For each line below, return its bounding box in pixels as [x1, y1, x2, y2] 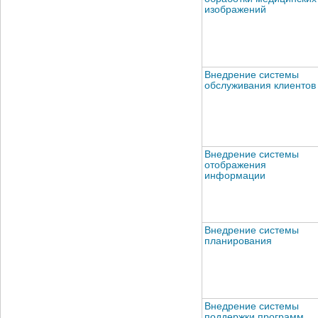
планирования [204, 235, 272, 246]
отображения [204, 159, 266, 170]
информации [204, 170, 265, 181]
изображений [204, 4, 266, 15]
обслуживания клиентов [204, 79, 316, 91]
